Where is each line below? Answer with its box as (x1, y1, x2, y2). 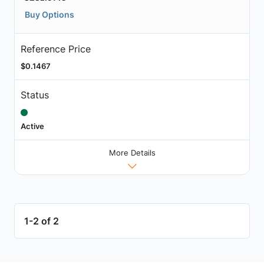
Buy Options (25, 9, 74, 20)
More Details (108, 147, 156, 157)
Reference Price (20, 42, 91, 55)
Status (20, 89, 49, 101)
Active (20, 121, 44, 131)
